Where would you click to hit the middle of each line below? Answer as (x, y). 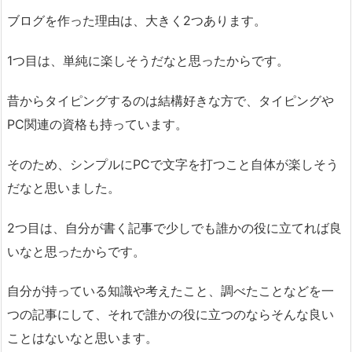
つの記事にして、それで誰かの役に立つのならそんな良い (170, 315)
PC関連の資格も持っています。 (97, 125)
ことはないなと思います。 (82, 338)
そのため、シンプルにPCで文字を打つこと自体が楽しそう (173, 164)
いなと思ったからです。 (76, 251)
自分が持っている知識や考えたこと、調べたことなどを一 (170, 291)
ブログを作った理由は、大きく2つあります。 (137, 21)
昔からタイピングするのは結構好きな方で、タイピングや (170, 101)
